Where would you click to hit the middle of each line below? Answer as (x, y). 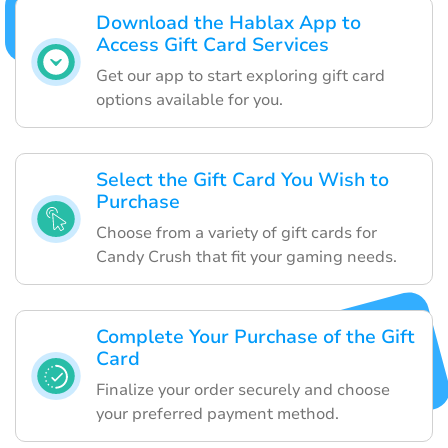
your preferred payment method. (217, 414)
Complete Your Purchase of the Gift (255, 337)
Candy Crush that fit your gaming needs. (246, 257)
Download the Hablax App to (228, 23)
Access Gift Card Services (212, 45)
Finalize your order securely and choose (243, 390)
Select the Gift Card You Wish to (242, 180)
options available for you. (189, 100)
